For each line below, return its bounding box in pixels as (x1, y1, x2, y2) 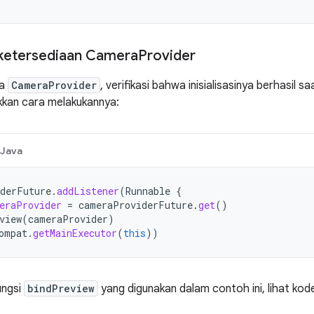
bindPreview (27, 282, 95, 295)
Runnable (125, 184, 170, 198)
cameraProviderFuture (78, 198, 193, 212)
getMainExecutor (33, 226, 117, 240)
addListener (57, 184, 119, 198)
